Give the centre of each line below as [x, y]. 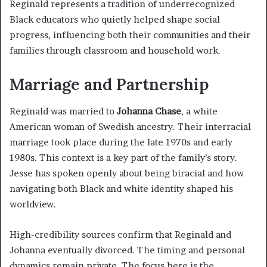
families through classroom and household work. [115, 51]
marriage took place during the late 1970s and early [121, 142]
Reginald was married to [63, 111]
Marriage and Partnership [109, 84]
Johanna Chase [149, 111]
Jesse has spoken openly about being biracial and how [127, 173]
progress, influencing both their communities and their [130, 35]
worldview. [33, 204]
